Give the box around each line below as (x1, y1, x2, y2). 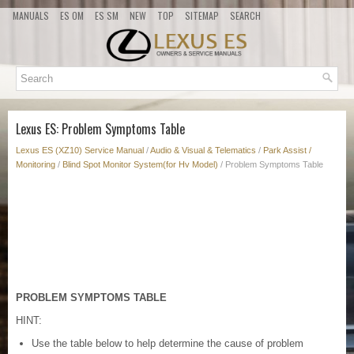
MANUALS (13, 9, 49, 22)
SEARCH (230, 9, 261, 22)
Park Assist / (263, 145, 311, 156)
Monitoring (16, 160, 55, 170)
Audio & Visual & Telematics (150, 145, 256, 156)
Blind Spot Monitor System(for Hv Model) (62, 160, 218, 170)
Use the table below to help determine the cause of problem (32, 337, 303, 350)
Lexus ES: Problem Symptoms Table (16, 119, 185, 139)
